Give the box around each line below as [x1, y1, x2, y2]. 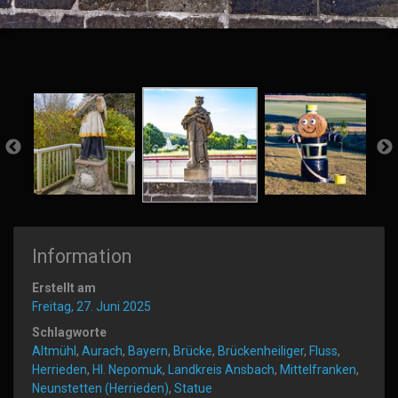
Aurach [82, 343, 123, 358]
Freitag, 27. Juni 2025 [32, 298, 151, 314]
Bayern [128, 343, 168, 358]
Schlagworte [32, 324, 107, 339]
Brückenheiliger [218, 343, 304, 358]
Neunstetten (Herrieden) [32, 380, 169, 395]
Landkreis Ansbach [168, 362, 275, 377]
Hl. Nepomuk [92, 362, 163, 377]
